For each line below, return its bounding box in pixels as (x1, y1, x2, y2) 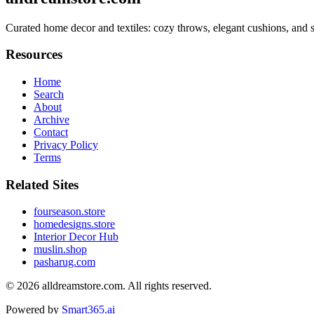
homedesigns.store (34, 218, 115, 231)
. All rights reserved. (123, 280, 212, 292)
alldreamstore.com (42, 280, 123, 292)
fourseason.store (34, 205, 105, 218)
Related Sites (6, 177, 78, 192)
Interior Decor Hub (34, 231, 118, 243)
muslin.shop (34, 243, 87, 256)
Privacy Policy (34, 139, 98, 151)
